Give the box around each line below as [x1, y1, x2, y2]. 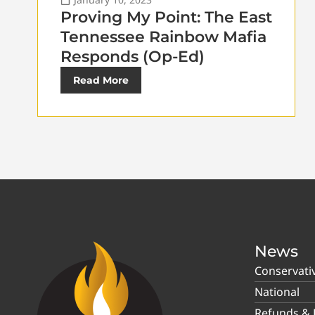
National [255, 284, 300, 300]
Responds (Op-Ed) [60, 47, 205, 67]
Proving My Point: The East [60, 8, 272, 27]
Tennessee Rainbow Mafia [60, 27, 266, 47]
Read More [73, 74, 129, 87]
